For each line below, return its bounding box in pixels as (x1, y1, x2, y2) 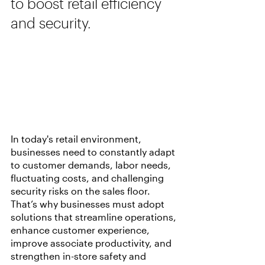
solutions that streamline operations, (11, 211, 179, 223)
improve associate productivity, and (11, 237, 174, 249)
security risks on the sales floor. (11, 185, 153, 197)
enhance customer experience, (11, 224, 152, 236)
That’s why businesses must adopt (11, 198, 167, 210)
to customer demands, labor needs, (11, 159, 173, 171)
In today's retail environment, (11, 133, 144, 145)
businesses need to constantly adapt (11, 146, 177, 158)
